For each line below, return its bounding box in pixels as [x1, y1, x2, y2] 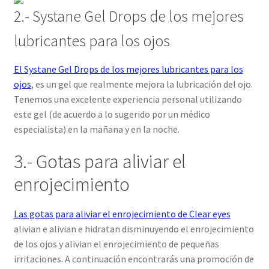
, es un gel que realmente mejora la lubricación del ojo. [31, 77, 253, 90]
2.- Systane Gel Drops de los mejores [13, 6, 244, 26]
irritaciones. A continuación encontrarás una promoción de [13, 252, 254, 265]
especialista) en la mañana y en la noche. [13, 122, 180, 135]
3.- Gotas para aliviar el [13, 150, 186, 174]
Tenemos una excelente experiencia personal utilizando [13, 92, 242, 105]
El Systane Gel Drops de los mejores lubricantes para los [13, 62, 243, 75]
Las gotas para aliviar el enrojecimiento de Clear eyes [13, 207, 231, 220]
